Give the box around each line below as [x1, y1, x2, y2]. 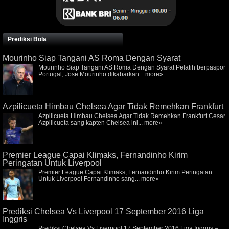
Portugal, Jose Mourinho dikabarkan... [38, 70, 145, 78]
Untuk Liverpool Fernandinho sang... [38, 175, 141, 182]
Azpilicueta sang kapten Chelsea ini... [38, 119, 144, 126]
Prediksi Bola [8, 35, 47, 43]
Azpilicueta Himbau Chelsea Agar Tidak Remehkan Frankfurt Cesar [38, 112, 225, 120]
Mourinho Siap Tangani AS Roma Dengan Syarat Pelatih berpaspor [38, 63, 225, 71]
